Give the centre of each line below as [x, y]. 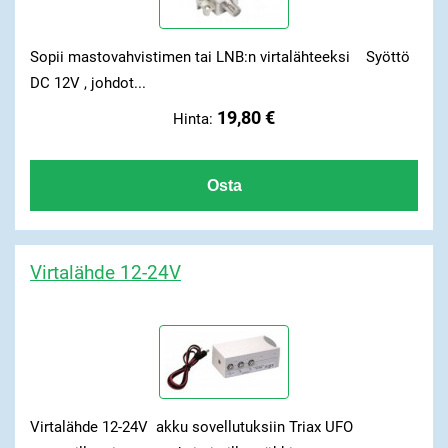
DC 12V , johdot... [87, 82]
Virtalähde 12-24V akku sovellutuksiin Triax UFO [191, 426]
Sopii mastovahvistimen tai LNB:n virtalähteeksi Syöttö [219, 56]
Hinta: [195, 119]
